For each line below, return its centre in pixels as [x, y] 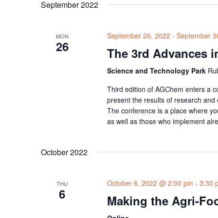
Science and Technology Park [157, 71]
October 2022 [64, 152]
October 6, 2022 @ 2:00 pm [150, 183]
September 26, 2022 [138, 36]
